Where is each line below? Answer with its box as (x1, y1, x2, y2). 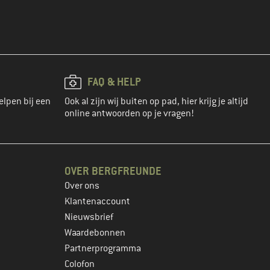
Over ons (64, 180, 99, 192)
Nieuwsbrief (64, 211, 113, 224)
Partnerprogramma (64, 242, 141, 255)
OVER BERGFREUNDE (64, 164, 162, 178)
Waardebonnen (64, 227, 125, 239)
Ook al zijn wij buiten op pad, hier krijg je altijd (64, 95, 248, 108)
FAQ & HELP (87, 75, 141, 89)
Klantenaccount (64, 195, 130, 208)
